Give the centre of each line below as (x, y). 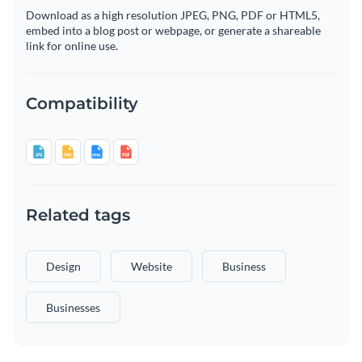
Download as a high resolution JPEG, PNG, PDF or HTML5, (173, 15)
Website (152, 267)
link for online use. (72, 46)
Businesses (73, 308)
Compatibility (82, 104)
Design (63, 267)
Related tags (78, 215)
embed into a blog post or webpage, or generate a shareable (173, 31)
